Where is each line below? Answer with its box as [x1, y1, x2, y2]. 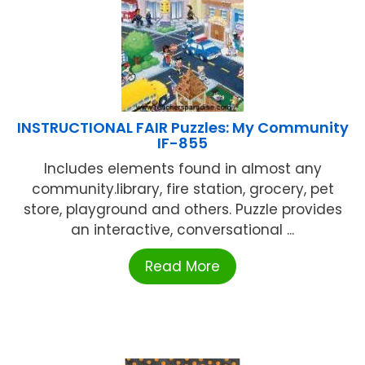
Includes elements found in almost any [43, 159, 322, 179]
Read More [145, 257, 220, 277]
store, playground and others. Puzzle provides [23, 200, 342, 220]
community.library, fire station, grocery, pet [31, 179, 334, 200]
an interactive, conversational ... [71, 220, 294, 240]
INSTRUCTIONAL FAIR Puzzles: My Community [16, 117, 349, 139]
